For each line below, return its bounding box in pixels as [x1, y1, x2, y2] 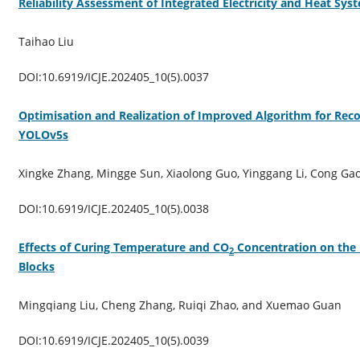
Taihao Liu [18, 33, 74, 49]
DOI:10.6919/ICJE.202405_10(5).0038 [18, 200, 209, 216]
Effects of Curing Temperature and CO [18, 239, 229, 255]
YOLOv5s [18, 126, 68, 142]
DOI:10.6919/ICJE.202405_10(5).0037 [18, 68, 209, 84]
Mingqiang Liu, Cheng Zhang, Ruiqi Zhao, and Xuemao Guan [18, 297, 342, 313]
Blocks [18, 258, 55, 274]
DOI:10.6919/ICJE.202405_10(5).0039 [18, 332, 209, 348]
